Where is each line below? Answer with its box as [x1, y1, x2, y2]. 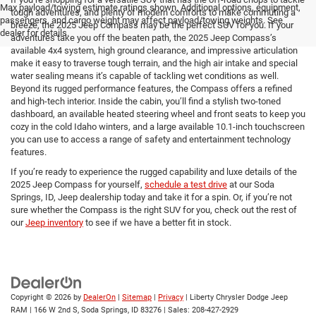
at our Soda [227, 179, 274, 190]
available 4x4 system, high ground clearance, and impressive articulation [11, 45, 298, 56]
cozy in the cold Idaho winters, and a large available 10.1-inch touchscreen [11, 121, 305, 132]
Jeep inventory [25, 217, 83, 228]
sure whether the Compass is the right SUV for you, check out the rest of [11, 205, 297, 215]
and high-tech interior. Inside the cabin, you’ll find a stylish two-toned [11, 96, 281, 107]
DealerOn [83, 293, 116, 302]
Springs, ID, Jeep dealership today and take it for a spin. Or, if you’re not [11, 192, 292, 202]
